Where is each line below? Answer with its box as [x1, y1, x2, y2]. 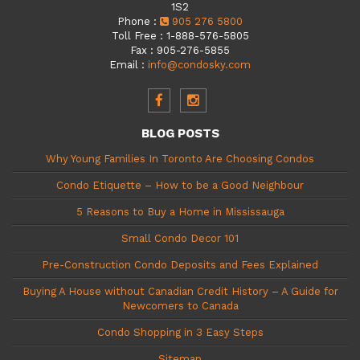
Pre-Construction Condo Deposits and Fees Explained [42, 258, 318, 271]
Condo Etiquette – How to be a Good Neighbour [56, 178, 304, 191]
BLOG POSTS [141, 125, 219, 141]
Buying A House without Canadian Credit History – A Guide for [22, 284, 338, 297]
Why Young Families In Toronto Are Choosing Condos [46, 152, 314, 165]
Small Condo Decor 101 [121, 231, 239, 244]
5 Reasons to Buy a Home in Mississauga [76, 205, 284, 218]
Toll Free [111, 29, 157, 42]
